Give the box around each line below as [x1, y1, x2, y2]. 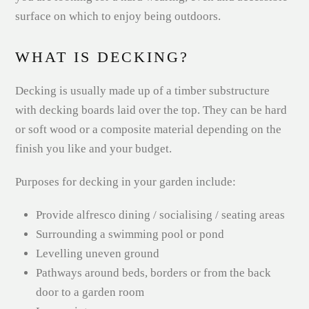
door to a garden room [36, 286, 145, 299]
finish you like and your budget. [15, 142, 172, 156]
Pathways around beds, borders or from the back [36, 266, 272, 280]
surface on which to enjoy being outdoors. [15, 10, 221, 23]
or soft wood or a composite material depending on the [15, 123, 282, 137]
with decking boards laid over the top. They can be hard [15, 103, 288, 117]
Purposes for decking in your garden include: [15, 175, 237, 189]
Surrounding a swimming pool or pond [36, 228, 225, 241]
